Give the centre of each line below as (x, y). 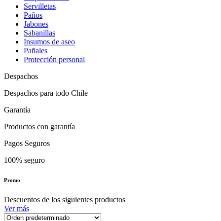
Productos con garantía (39, 127)
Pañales (36, 51)
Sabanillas (39, 33)
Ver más (17, 209)
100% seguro (24, 160)
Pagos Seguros (27, 144)
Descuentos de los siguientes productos (65, 200)
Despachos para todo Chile (46, 93)
